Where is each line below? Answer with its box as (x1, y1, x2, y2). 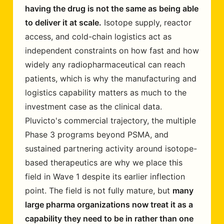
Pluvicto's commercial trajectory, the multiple (25, 115, 196, 125)
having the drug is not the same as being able (25, 3, 198, 13)
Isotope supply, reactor (101, 17, 191, 27)
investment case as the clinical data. (25, 101, 162, 111)
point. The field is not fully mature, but (25, 185, 172, 195)
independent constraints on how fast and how (25, 45, 199, 55)
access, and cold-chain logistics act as (25, 31, 171, 41)
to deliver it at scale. (25, 17, 101, 27)
